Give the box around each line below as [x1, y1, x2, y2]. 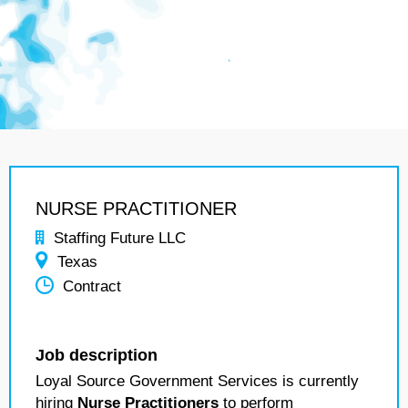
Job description [36, 346, 158, 364]
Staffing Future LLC [54, 229, 186, 247]
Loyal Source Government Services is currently [36, 372, 359, 390]
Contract [63, 278, 121, 296]
